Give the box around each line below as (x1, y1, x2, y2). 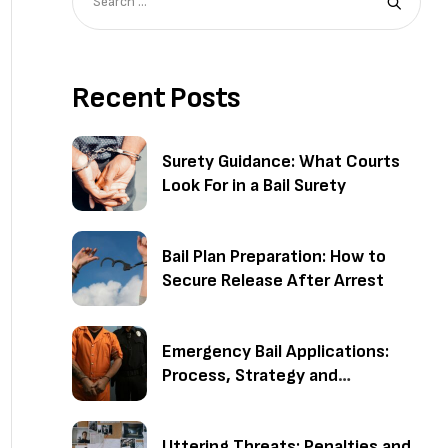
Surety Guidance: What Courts (162, 150, 400, 172)
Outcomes (162, 388, 243, 410)
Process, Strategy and (162, 364, 338, 386)
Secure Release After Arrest (162, 269, 384, 291)
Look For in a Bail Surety (162, 174, 346, 196)
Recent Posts (72, 80, 240, 116)
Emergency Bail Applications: (162, 340, 389, 362)
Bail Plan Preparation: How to (162, 245, 386, 267)
